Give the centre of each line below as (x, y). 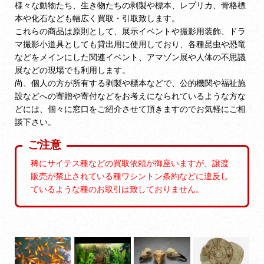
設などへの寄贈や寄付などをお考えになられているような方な (130, 95)
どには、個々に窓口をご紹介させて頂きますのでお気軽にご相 (130, 108)
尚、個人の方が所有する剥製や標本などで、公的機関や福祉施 (130, 82)
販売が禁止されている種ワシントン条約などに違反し (130, 176)
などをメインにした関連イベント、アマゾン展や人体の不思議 (130, 57)
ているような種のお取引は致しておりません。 (118, 189)
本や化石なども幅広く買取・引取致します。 (97, 18)
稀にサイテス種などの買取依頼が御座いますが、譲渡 (130, 163)
